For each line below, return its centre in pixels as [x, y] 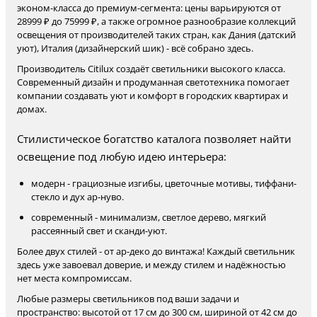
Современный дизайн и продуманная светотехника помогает [153, 82]
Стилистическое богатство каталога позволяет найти [154, 139]
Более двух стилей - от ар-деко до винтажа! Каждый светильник [156, 251]
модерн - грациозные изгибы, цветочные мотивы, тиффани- [164, 183]
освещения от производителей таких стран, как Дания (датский [156, 35]
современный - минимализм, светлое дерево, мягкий [149, 217]
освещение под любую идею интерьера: [122, 156]
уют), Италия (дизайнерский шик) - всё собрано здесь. [135, 48]
